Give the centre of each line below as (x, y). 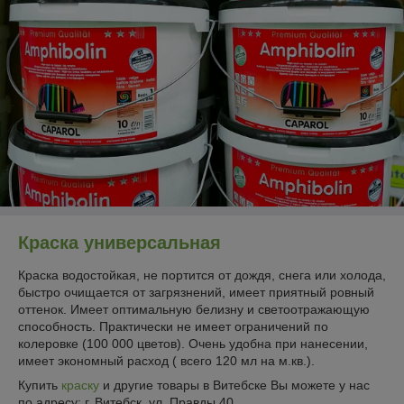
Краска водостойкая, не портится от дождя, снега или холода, (202, 275)
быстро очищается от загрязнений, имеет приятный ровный (196, 292)
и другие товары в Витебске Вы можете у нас (236, 385)
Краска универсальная (122, 243)
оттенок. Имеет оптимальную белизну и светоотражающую (194, 309)
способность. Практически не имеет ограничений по (173, 326)
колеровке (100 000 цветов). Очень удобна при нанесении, (193, 343)
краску (80, 385)
